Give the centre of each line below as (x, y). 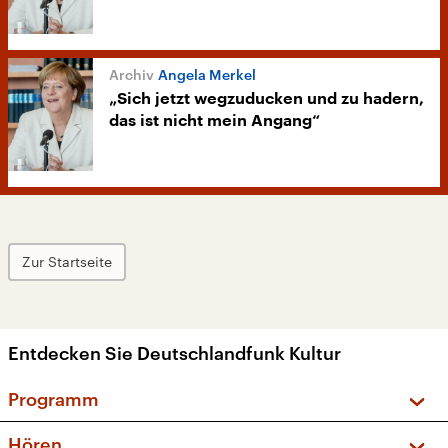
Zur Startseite (67, 262)
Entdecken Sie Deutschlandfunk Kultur (174, 353)
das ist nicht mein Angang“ (214, 121)
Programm (53, 399)
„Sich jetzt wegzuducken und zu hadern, (266, 99)
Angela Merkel (207, 75)
